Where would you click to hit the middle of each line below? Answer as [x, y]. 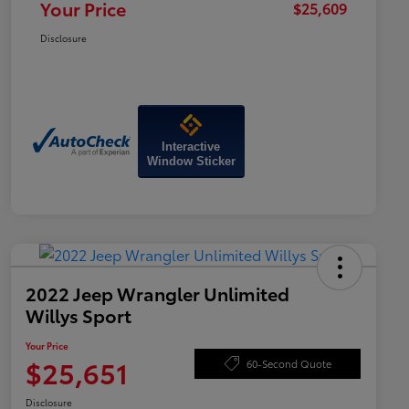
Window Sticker [191, 162]
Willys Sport [79, 315]
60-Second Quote [288, 363]
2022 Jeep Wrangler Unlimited [157, 294]
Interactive [191, 147]
